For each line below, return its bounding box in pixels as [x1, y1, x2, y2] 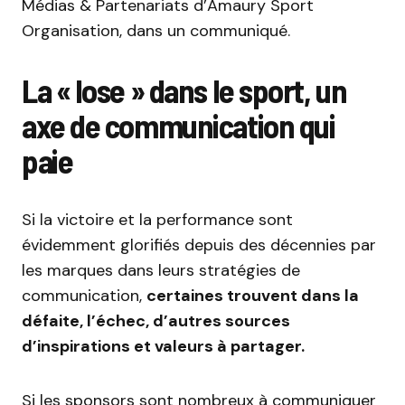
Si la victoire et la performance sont [22, 209, 293, 231]
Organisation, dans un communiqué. [22, 20, 290, 42]
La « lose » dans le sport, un [22, 71, 347, 110]
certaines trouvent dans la [146, 285, 359, 307]
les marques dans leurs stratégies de [22, 259, 300, 282]
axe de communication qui [22, 106, 335, 146]
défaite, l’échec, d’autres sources [22, 310, 290, 333]
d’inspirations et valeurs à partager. [22, 335, 305, 358]
